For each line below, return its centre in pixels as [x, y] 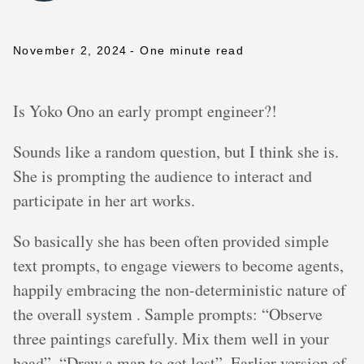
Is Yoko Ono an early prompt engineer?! [145, 111]
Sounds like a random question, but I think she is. [176, 152]
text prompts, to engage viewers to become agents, [178, 265]
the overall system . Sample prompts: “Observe [168, 314]
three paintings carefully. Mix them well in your [171, 338]
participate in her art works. [104, 200]
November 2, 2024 [70, 50]
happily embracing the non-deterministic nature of [180, 290]
